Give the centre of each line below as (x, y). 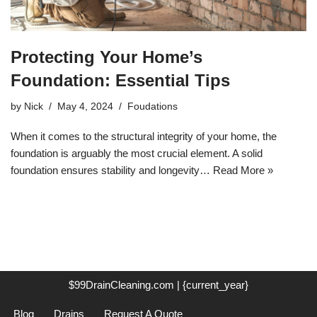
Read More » (243, 171)
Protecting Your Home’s (106, 57)
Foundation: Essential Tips (120, 81)
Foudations (152, 107)
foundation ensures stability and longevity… (112, 171)
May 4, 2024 (85, 107)
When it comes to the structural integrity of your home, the (144, 137)
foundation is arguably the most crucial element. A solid (137, 154)
